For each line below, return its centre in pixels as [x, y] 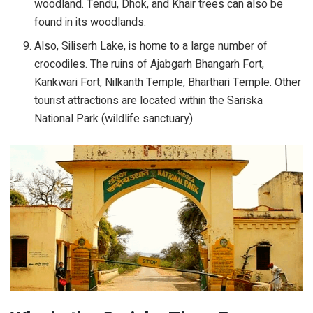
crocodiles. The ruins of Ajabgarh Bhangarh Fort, [150, 65]
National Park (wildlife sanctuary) [114, 119]
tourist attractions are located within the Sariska [149, 101]
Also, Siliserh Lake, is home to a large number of [151, 46]
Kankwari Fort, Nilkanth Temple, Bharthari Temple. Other [168, 83]
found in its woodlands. [90, 23]
